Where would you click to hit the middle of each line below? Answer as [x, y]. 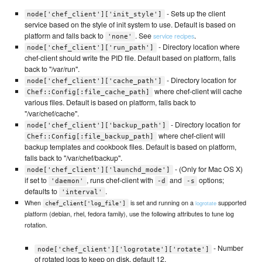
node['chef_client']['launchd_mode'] [99, 170]
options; [211, 180]
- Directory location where [198, 47]
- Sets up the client [195, 14]
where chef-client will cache [197, 92]
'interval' [82, 192]
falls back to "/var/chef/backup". [73, 158]
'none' [120, 37]
